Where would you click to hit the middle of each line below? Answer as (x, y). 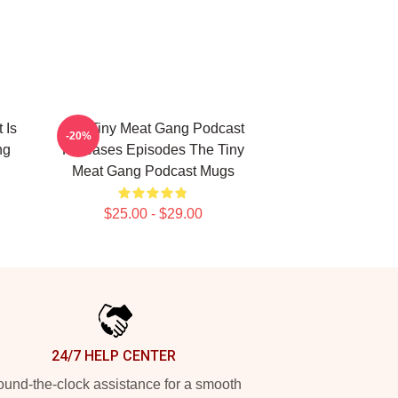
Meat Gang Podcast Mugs (153, 171)
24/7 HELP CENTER (114, 356)
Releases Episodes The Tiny (153, 150)
